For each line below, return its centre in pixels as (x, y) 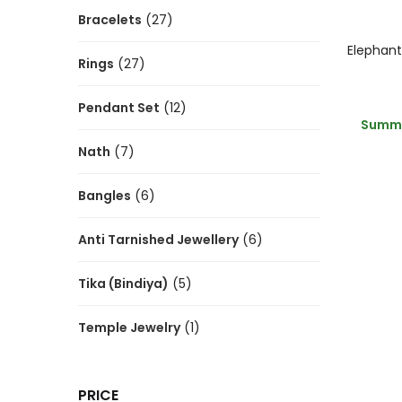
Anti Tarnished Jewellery (158, 240)
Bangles (105, 196)
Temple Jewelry (129, 328)
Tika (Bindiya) (123, 284)
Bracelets (110, 20)
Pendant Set (119, 108)
